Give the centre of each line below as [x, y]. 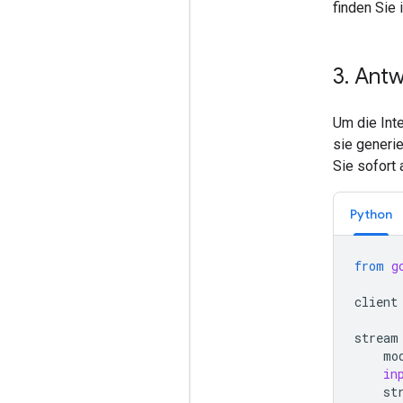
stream [376, 337]
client [376, 301]
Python [371, 214]
